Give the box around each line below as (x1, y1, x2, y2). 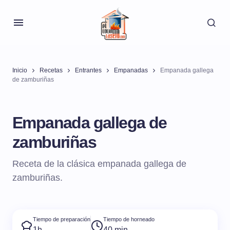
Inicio (12, 67, 27, 74)
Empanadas (114, 67, 148, 74)
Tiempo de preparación (33, 216, 90, 223)
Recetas (40, 67, 63, 74)
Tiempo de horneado (103, 216, 155, 223)
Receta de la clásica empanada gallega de (12, 159, 186, 169)
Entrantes (75, 67, 102, 74)
